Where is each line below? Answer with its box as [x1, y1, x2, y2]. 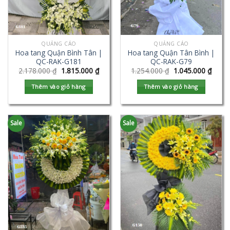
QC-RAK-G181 [36, 56, 82, 66]
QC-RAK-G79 [150, 56, 192, 66]
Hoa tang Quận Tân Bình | [128, 47, 215, 57]
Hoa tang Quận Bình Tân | [15, 47, 102, 57]
